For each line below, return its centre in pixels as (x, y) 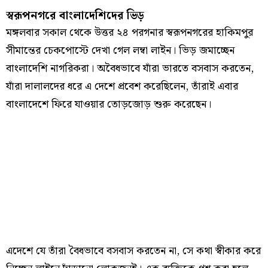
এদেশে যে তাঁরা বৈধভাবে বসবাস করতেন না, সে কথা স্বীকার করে (133, 251)
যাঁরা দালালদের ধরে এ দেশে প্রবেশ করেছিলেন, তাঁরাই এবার (122, 86)
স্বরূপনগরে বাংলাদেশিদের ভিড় (75, 16)
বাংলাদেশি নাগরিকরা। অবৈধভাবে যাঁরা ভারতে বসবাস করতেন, (130, 68)
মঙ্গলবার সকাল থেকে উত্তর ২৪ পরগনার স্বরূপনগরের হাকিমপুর (130, 32)
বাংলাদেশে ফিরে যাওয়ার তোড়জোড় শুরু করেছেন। (109, 104)
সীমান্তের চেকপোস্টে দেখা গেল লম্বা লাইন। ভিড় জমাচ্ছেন (120, 50)
